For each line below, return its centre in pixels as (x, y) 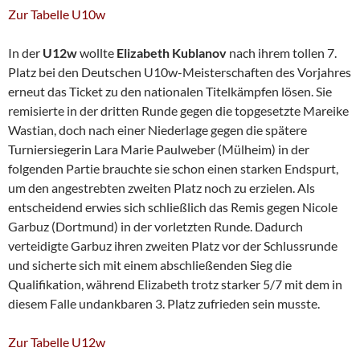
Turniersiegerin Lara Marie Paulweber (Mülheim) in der (159, 149)
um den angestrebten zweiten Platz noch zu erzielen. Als (162, 188)
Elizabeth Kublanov (173, 53)
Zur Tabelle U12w (57, 342)
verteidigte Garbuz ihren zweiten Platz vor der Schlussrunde (173, 246)
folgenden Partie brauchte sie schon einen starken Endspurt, (173, 169)
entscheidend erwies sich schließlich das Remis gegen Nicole (173, 207)
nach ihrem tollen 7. (283, 53)
